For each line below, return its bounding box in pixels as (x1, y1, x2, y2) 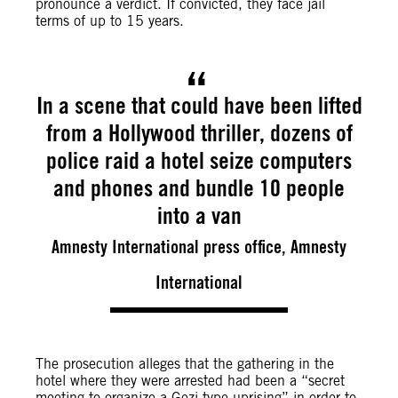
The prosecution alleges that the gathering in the (36, 355, 334, 372)
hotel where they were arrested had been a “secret (36, 372, 345, 389)
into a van (156, 201, 242, 229)
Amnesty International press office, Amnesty (52, 235, 346, 258)
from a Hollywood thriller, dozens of (45, 118, 353, 147)
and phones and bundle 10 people (53, 173, 345, 202)
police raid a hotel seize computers (46, 146, 352, 174)
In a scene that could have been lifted (36, 91, 362, 119)
